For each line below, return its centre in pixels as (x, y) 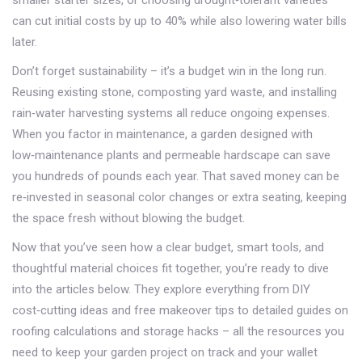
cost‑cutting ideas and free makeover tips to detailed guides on (180, 310)
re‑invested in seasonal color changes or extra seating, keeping (179, 197)
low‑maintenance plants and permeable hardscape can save (171, 155)
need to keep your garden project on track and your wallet (165, 352)
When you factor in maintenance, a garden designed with (162, 134)
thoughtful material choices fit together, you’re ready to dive (170, 268)
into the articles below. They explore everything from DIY (161, 289)
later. (25, 42)
